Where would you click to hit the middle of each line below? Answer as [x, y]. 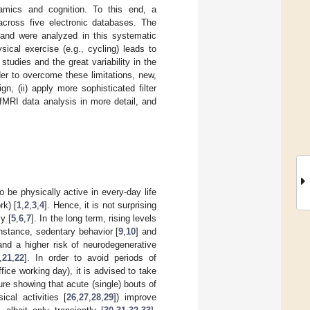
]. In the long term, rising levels [94, 218]
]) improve [135, 297]
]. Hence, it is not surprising [100, 205]
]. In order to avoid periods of [90, 257]
